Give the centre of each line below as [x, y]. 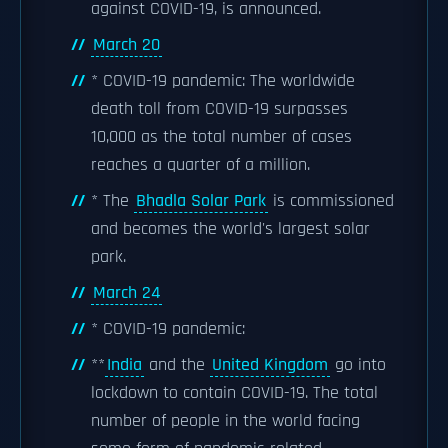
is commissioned [331, 201]
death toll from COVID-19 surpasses [219, 109]
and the [177, 365]
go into [358, 365]
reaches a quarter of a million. [200, 165]
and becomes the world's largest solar [230, 229]
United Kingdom [270, 365]
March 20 [126, 45]
